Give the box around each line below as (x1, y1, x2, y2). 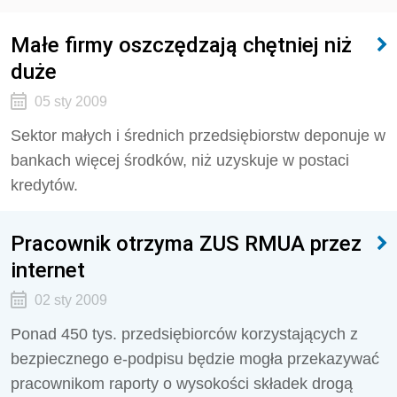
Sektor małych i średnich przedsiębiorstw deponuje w (11, 127, 385, 144)
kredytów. (11, 176, 78, 194)
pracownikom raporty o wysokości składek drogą (11, 375, 353, 393)
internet (11, 257, 85, 283)
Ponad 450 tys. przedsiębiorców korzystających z (11, 325, 358, 343)
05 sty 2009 (34, 94, 107, 109)
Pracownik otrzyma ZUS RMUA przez (11, 230, 362, 256)
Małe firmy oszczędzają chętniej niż (11, 32, 352, 58)
